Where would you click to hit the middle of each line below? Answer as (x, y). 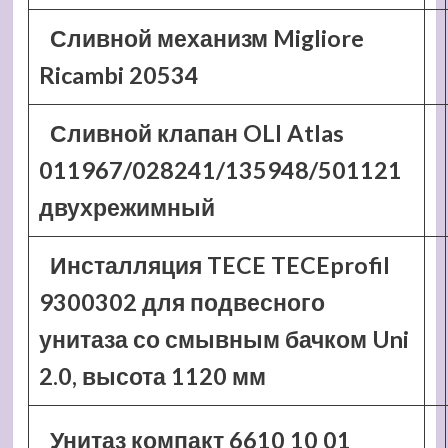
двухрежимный (126, 207)
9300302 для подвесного (181, 302)
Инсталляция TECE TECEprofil (220, 265)
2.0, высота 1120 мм (152, 376)
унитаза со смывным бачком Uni (223, 339)
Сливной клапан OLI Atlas (197, 133)
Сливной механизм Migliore (207, 38)
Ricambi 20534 (118, 75)
